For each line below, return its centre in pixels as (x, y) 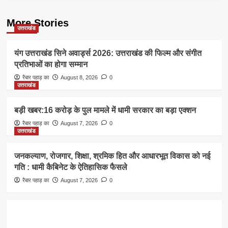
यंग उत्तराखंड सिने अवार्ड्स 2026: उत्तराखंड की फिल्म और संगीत (108, 53)
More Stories (37, 23)
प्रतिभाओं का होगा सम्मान (51, 64)
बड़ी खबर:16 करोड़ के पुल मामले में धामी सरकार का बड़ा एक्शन (105, 110)
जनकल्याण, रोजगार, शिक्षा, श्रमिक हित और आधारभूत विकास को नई (112, 156)
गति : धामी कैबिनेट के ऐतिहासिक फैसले (70, 167)
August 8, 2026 (79, 77)
